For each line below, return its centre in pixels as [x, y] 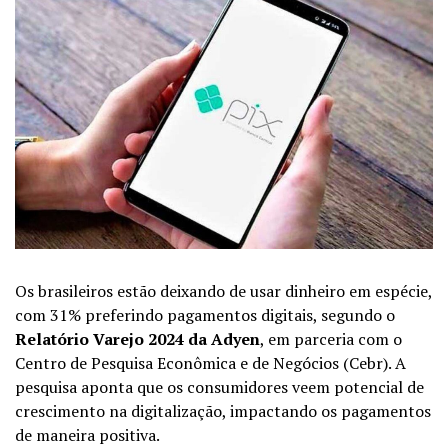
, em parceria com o [331, 338]
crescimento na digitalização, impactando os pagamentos [223, 410]
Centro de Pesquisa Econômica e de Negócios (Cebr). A [210, 362]
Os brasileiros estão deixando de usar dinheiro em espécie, [223, 290]
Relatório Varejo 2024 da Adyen [137, 338]
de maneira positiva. [89, 434]
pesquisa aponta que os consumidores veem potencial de [219, 386]
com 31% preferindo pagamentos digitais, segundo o [205, 314]
